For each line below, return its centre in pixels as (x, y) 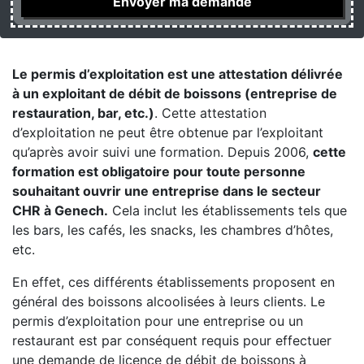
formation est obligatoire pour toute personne (159, 171)
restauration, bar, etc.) (83, 113)
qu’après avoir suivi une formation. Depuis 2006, (162, 152)
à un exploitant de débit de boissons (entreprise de (175, 93)
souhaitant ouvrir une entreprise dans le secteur (167, 191)
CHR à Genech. (60, 210)
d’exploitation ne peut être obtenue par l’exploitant (168, 132)
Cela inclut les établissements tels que (227, 210)
